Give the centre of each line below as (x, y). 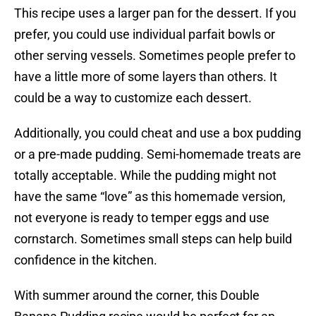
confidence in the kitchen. (86, 260)
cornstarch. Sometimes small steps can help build (153, 239)
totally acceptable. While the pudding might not (145, 176)
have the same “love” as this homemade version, (150, 197)
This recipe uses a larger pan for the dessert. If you (155, 13)
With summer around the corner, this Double (137, 296)
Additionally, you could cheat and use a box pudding (158, 133)
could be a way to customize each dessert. (133, 98)
